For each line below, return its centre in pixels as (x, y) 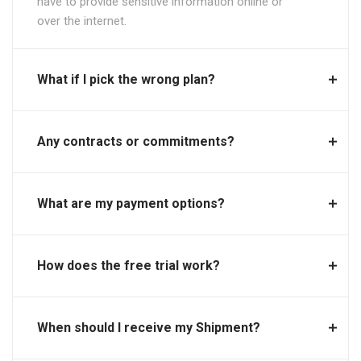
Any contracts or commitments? (136, 141)
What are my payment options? (131, 203)
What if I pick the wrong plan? (126, 79)
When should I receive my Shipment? (149, 328)
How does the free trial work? (129, 266)
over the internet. (82, 21)
